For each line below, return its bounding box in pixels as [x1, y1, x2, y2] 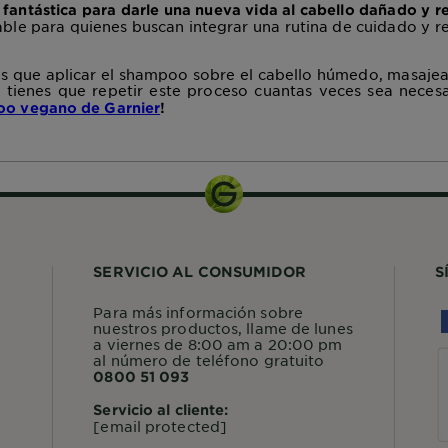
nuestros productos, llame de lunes [93, 318, 353, 337]
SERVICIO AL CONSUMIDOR [93, 262, 307, 280]
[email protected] [93, 416, 228, 435]
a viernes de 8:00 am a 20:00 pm [93, 334, 343, 353]
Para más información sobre [93, 302, 303, 321]
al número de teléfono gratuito [93, 350, 325, 369]
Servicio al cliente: [93, 400, 229, 418]
